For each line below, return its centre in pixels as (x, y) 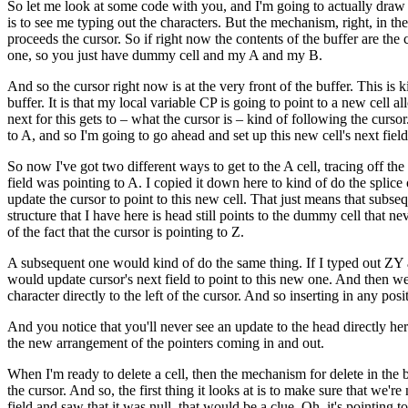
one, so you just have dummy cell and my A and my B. (165, 55)
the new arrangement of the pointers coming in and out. (166, 343)
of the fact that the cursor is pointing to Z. (126, 232)
